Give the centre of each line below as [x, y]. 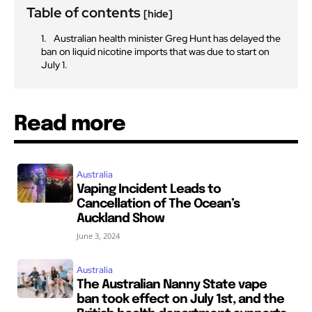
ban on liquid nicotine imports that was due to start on [155, 51]
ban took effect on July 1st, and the [180, 299]
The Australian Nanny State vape [171, 284]
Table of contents [85, 12]
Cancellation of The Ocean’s [158, 204]
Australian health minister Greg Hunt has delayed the [167, 38]
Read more [70, 124]
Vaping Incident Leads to [148, 189]
